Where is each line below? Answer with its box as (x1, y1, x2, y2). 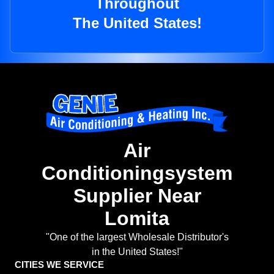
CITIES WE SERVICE (15, 259, 104, 270)
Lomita (105, 207, 169, 230)
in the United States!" (91, 246, 183, 257)
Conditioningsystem (42, 162, 232, 185)
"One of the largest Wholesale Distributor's (45, 232, 229, 243)
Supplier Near (73, 185, 201, 207)
